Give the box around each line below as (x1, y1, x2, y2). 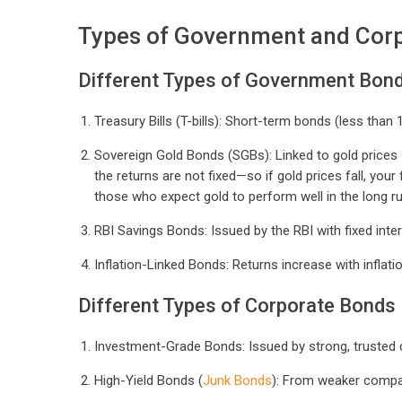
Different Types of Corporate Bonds (78, 294, 396, 318)
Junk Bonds (203, 372, 272, 389)
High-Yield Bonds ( (94, 372, 203, 389)
